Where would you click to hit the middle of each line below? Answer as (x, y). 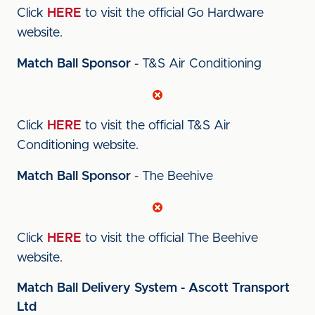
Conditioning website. (78, 146)
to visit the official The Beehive (170, 238)
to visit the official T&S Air (156, 126)
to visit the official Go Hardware (173, 13)
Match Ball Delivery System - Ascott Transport (153, 288)
